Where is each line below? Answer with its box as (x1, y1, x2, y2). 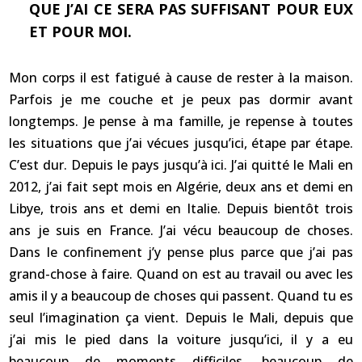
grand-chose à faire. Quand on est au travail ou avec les (9, 265, 353, 283)
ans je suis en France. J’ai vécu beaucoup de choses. (9, 221, 353, 239)
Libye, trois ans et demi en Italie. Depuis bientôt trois (9, 200, 353, 217)
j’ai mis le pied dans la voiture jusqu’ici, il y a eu (9, 330, 353, 348)
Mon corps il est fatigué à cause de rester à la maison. (9, 69, 353, 86)
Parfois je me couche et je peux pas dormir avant (9, 90, 353, 108)
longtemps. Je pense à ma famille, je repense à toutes (9, 112, 353, 130)
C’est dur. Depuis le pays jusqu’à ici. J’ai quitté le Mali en (9, 156, 353, 174)
